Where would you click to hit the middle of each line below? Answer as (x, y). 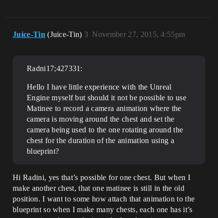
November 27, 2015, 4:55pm (139, 35)
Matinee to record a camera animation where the (104, 109)
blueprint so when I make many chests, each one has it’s (103, 210)
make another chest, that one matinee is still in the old (99, 188)
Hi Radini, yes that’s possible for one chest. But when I (101, 178)
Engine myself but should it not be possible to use (107, 98)
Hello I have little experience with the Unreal (99, 87)
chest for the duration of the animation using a (101, 141)
